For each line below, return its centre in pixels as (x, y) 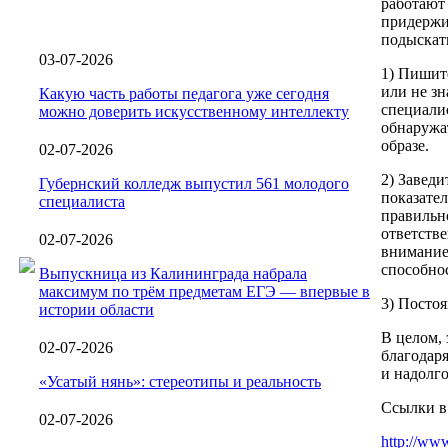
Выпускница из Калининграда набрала (173, 273)
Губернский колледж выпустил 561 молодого (194, 183)
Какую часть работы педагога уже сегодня (184, 93)
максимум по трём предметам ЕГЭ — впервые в (204, 291)
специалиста (82, 201)
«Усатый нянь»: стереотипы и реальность (180, 381)
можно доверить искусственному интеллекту (194, 111)
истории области (96, 309)
